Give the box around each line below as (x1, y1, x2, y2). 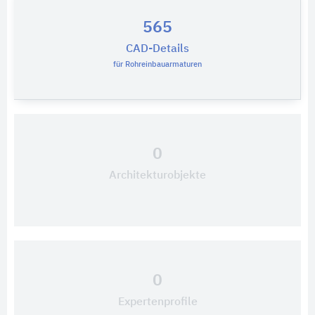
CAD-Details (125, 44, 189, 55)
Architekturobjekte (109, 170, 206, 181)
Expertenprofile (117, 297, 198, 308)
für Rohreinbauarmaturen (112, 60, 202, 68)
